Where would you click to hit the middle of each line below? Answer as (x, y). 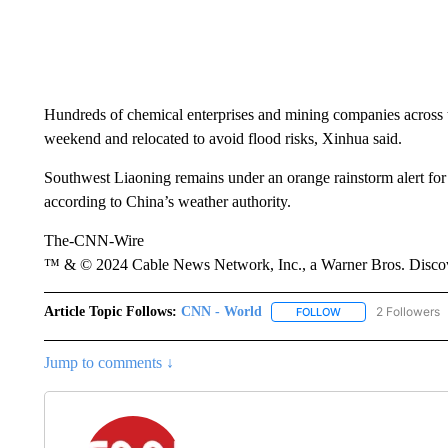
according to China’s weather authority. (167, 201)
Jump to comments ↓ (108, 363)
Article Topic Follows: (110, 311)
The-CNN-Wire (93, 240)
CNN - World (221, 311)
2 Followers (407, 311)
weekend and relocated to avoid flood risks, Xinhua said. (222, 138)
